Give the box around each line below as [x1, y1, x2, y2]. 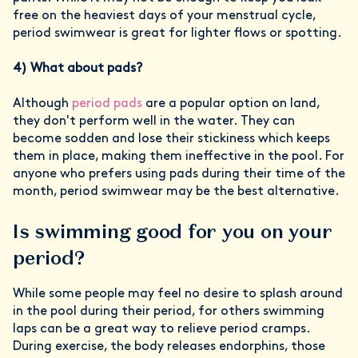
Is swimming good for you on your [13, 218, 332, 244]
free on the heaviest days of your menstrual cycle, [13, 9, 316, 22]
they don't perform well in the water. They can [13, 114, 295, 128]
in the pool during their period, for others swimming [13, 304, 324, 318]
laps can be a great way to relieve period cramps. [13, 322, 310, 336]
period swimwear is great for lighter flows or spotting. [13, 26, 342, 40]
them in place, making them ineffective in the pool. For [13, 149, 344, 163]
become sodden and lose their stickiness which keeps [13, 132, 330, 145]
